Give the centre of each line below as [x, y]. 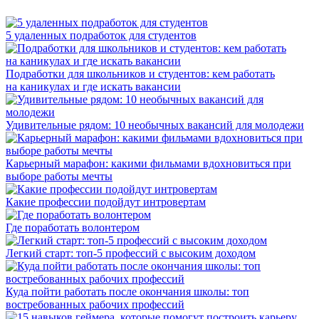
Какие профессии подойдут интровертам [106, 202]
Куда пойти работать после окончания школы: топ [127, 291]
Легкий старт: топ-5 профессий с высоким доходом [131, 253]
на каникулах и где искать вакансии [93, 86]
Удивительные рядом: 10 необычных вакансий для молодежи [155, 125]
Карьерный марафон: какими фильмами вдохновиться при [148, 163]
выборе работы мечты [59, 176]
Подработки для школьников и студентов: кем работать [140, 73]
